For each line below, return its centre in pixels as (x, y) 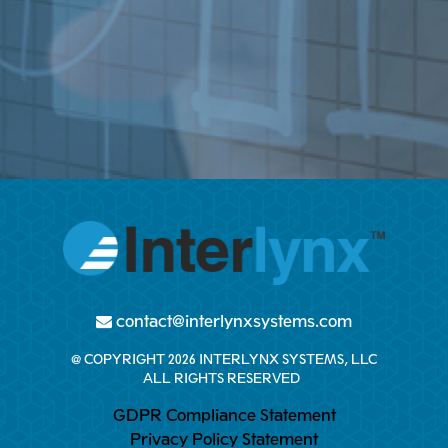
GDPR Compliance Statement (224, 415)
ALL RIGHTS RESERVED (224, 378)
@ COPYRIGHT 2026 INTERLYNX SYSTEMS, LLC (224, 359)
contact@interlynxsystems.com (234, 321)
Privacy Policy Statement (224, 439)
